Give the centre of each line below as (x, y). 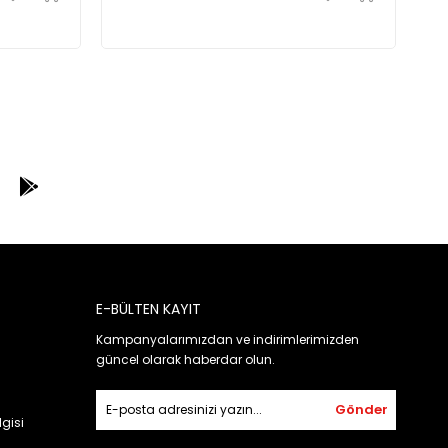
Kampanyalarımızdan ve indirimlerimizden (227, 339)
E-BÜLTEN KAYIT (148, 309)
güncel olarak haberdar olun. (185, 359)
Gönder (361, 409)
